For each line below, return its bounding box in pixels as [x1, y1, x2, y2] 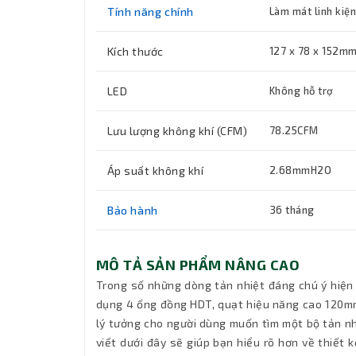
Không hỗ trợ [269, 84, 334, 98]
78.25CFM [269, 124, 319, 137]
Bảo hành [107, 203, 158, 218]
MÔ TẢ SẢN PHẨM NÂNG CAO [96, 256, 300, 274]
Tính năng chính [107, 5, 194, 19]
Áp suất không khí [107, 164, 204, 178]
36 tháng [269, 203, 315, 217]
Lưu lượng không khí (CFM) [107, 124, 247, 138]
